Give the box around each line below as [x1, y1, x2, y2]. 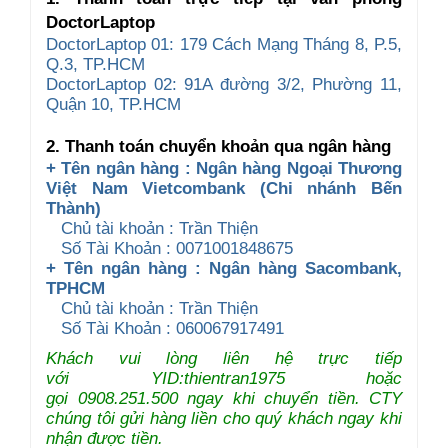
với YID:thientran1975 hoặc [46, 368, 402, 388]
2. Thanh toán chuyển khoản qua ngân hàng [46, 136, 391, 156]
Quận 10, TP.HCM [46, 94, 181, 114]
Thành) [46, 198, 101, 218]
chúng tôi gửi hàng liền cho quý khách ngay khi [46, 408, 402, 428]
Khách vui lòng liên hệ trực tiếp [46, 348, 402, 368]
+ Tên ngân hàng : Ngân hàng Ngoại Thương [46, 158, 402, 178]
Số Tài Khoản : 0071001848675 [46, 238, 293, 258]
